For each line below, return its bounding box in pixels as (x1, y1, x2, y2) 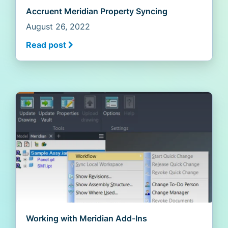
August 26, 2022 (26, 21, 90, 32)
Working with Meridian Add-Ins (26, 213, 147, 223)
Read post (26, 40, 66, 50)
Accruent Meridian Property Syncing (26, 6, 167, 17)
